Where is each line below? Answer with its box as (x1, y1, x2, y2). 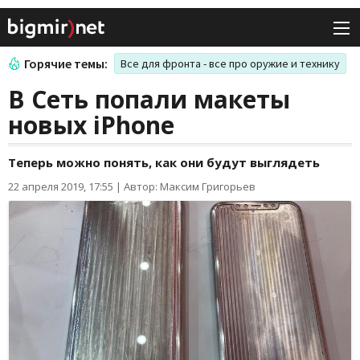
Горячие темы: (24, 55, 108, 72)
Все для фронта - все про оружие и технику (121, 56, 340, 72)
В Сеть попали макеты (8, 83, 290, 117)
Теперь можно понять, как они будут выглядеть (8, 154, 320, 171)
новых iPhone (8, 108, 174, 142)
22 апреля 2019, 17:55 (8, 179, 113, 194)
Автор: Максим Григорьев (124, 179, 256, 194)
